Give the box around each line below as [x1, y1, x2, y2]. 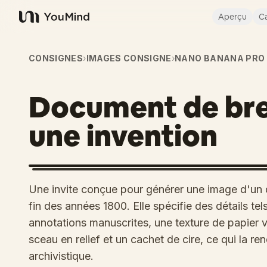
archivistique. [29, 250, 94, 262]
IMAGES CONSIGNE [86, 53, 172, 63]
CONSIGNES [29, 53, 83, 63]
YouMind [18, 17, 58, 29]
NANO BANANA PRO [175, 53, 265, 63]
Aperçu [218, 11, 247, 22]
